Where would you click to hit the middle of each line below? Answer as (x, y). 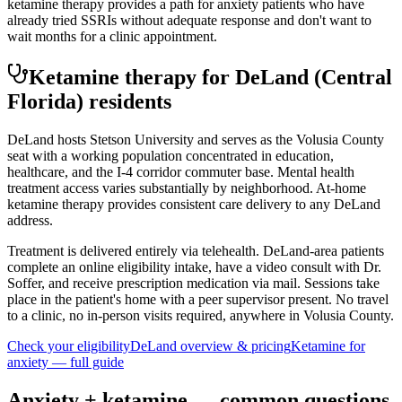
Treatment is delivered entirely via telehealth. (135, 250)
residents (127, 101)
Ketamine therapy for (132, 77)
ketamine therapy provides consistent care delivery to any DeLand (194, 204)
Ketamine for (328, 345)
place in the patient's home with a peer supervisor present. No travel (198, 299)
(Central (353, 77)
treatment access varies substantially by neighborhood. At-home (187, 188)
